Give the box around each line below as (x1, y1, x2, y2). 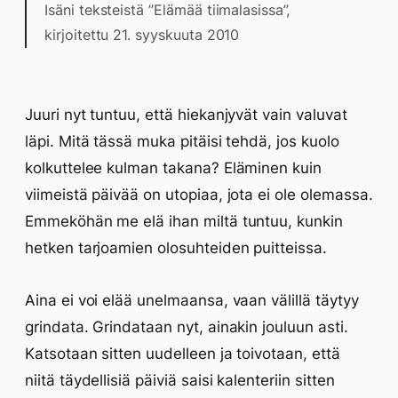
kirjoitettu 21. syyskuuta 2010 (44, 26, 240, 44)
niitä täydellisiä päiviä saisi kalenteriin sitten (25, 371, 335, 389)
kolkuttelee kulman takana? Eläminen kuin (25, 159, 322, 177)
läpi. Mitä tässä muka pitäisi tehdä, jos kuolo (25, 132, 339, 150)
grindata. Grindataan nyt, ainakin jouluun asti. (25, 318, 348, 336)
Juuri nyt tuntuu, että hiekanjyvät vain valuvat (25, 106, 347, 123)
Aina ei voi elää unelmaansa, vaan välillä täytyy (25, 291, 359, 309)
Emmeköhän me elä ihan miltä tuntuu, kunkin (25, 212, 343, 230)
